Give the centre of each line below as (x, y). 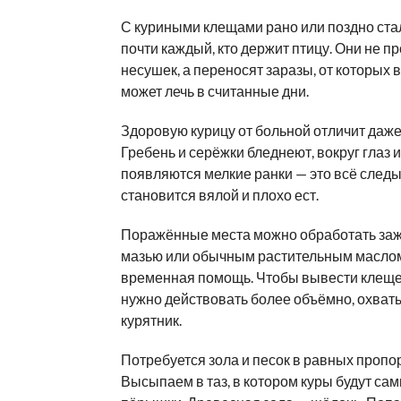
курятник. (151, 320)
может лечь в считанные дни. (214, 91)
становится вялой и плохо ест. (219, 195)
